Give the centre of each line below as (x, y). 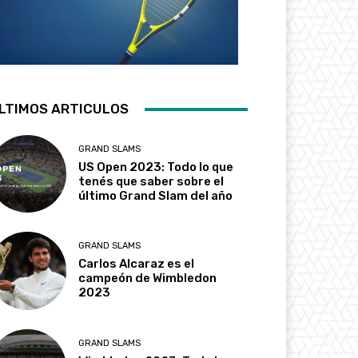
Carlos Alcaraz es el (137, 264)
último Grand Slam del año (156, 196)
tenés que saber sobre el (151, 182)
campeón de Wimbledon (148, 278)
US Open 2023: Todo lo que (156, 167)
